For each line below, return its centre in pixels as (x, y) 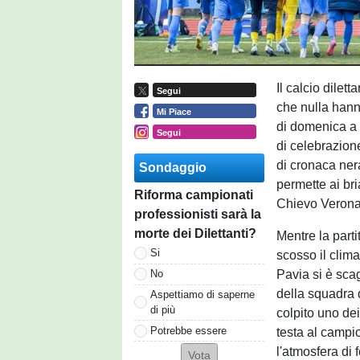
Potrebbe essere (188, 330)
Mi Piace (174, 111)
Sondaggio (173, 167)
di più (163, 309)
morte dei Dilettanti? (195, 233)
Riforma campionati (194, 194)
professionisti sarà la (198, 214)
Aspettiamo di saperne (202, 294)
